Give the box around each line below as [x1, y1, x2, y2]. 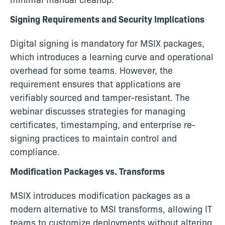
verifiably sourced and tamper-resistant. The [10, 91, 190, 104]
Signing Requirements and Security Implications [10, 13, 204, 26]
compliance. [10, 145, 60, 158]
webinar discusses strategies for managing [10, 104, 185, 118]
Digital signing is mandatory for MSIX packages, [10, 37, 204, 50]
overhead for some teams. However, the [10, 64, 173, 77]
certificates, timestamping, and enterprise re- [10, 118, 195, 131]
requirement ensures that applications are [10, 77, 181, 90]
